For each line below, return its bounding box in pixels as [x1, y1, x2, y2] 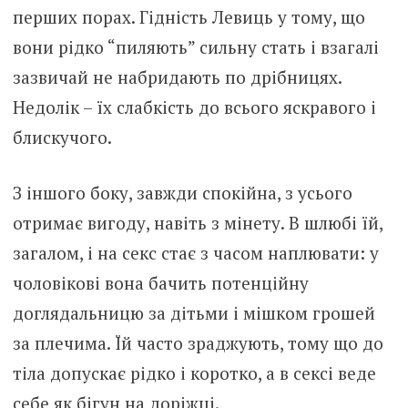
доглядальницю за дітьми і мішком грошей [12, 301, 375, 325]
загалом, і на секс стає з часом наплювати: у [12, 241, 379, 265]
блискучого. [12, 125, 112, 148]
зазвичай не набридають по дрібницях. [12, 65, 342, 88]
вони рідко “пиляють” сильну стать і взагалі [12, 35, 379, 58]
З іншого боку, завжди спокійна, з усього [12, 181, 352, 205]
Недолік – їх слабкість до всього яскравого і [12, 95, 376, 118]
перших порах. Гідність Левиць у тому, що [12, 5, 365, 28]
